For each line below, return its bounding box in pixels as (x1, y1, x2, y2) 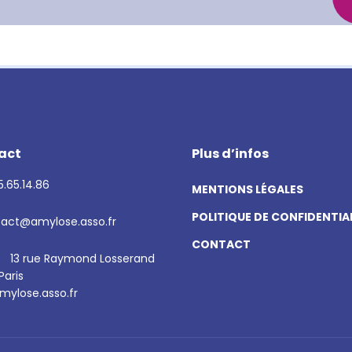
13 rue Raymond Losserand (10, 251, 155, 266)
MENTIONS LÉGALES (192, 181, 303, 197)
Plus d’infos (192, 145, 269, 163)
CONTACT (192, 236, 251, 252)
